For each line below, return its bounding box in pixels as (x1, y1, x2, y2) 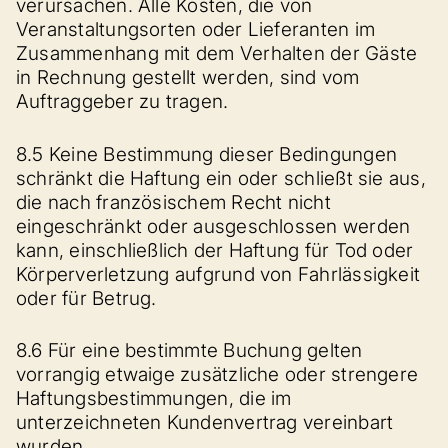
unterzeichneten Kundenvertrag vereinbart (16, 411, 394, 434)
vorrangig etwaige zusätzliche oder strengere (16, 363, 419, 386)
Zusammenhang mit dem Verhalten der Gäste (16, 42, 418, 65)
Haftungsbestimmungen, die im (16, 387, 292, 410)
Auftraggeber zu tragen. (16, 90, 229, 113)
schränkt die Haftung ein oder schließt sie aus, (16, 166, 426, 190)
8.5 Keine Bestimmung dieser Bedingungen (16, 142, 398, 166)
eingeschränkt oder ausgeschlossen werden (16, 214, 411, 238)
